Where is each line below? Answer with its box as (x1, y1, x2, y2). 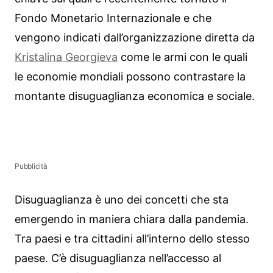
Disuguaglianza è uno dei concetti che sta (15, 193, 229, 206)
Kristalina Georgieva (15, 51, 118, 64)
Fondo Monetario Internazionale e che (15, 12, 211, 25)
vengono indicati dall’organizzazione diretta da (15, 31, 255, 44)
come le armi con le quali (118, 51, 247, 64)
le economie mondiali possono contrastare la (15, 70, 246, 83)
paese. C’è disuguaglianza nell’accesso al (15, 251, 221, 264)
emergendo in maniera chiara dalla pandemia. (15, 212, 249, 225)
